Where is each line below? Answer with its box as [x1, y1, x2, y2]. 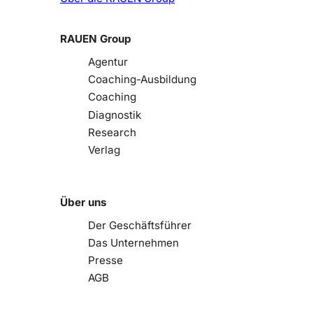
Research [88, 125, 136, 139]
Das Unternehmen [88, 236, 179, 250]
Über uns [60, 195, 107, 209]
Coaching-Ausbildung [88, 73, 196, 87]
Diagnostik [88, 108, 141, 122]
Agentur [88, 55, 128, 69]
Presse [88, 254, 123, 268]
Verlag [88, 143, 120, 156]
